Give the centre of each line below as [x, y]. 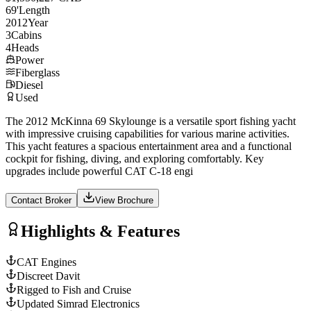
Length [34, 10]
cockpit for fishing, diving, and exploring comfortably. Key [135, 158]
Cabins [26, 35]
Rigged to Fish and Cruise [74, 289]
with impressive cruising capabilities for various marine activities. [148, 133]
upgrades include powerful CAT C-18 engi [99, 171]
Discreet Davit [48, 276]
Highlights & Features [100, 231]
